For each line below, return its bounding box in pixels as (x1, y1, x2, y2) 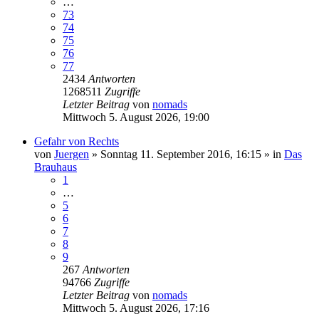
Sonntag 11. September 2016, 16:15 (100, 147, 261, 160)
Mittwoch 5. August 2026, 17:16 (63, 301, 209, 314)
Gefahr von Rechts (34, 135, 119, 147)
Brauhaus (34, 160, 77, 173)
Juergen (54, 147, 89, 160)
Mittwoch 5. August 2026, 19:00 (63, 110, 209, 123)
